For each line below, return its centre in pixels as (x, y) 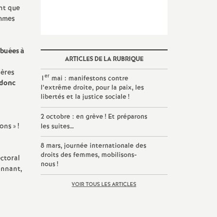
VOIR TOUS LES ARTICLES (104, 185)
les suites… (57, 126)
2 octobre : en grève (72, 117)
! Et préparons (126, 117)
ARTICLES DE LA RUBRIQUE (104, 59)
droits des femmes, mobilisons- (88, 155)
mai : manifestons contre (89, 78)
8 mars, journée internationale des (93, 146)
